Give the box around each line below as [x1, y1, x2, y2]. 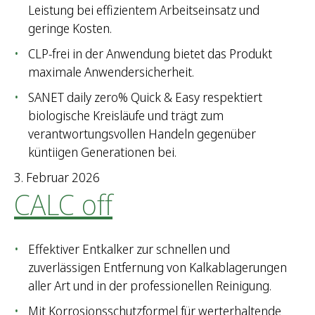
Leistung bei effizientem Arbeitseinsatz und [28, 1, 259, 19]
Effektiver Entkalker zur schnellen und [28, 240, 230, 258]
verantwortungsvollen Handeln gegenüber [28, 125, 256, 143]
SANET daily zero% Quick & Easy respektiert [28, 89, 262, 106]
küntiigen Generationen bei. [28, 143, 176, 161]
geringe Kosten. [28, 20, 112, 37]
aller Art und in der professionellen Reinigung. [28, 277, 271, 295]
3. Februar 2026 [14, 169, 100, 186]
